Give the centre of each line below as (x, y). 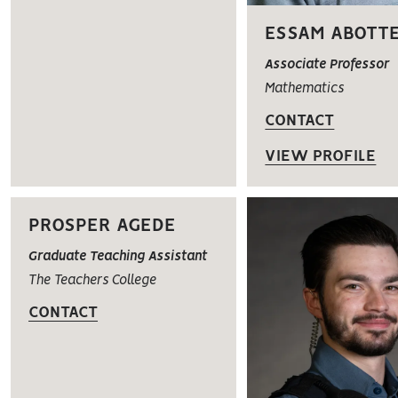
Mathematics (305, 88)
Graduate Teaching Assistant (118, 256)
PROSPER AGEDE (102, 226)
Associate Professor (327, 64)
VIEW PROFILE (321, 156)
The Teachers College (92, 280)
